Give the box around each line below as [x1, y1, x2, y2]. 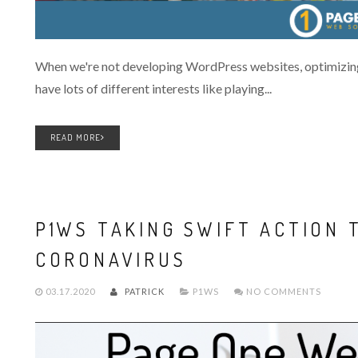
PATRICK [121, 286, 165, 297]
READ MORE [50, 132, 101, 144]
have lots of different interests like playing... [34, 81, 272, 97]
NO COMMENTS [243, 286, 321, 297]
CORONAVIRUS [34, 247, 187, 272]
